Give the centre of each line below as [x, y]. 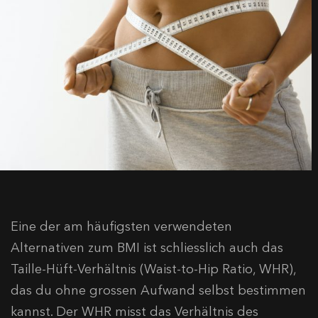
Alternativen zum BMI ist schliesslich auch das [147, 248]
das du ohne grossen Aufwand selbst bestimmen [158, 291]
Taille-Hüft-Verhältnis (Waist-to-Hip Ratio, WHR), [153, 269]
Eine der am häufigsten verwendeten [121, 227]
